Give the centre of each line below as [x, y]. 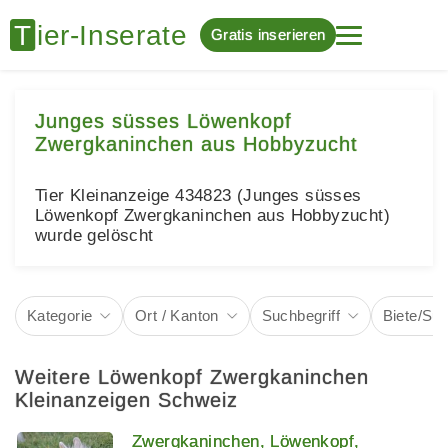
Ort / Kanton [177, 315]
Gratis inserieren [268, 34]
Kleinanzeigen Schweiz [126, 399]
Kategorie [59, 315]
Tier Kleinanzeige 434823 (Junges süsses [198, 195]
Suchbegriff [300, 315]
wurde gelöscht [94, 235]
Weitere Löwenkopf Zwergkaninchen [192, 376]
